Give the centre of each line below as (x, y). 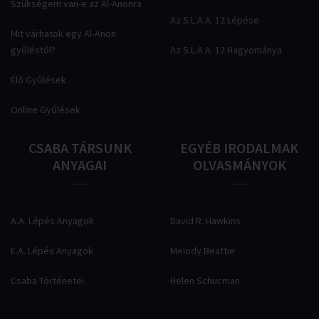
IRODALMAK (261, 148)
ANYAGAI (80, 165)
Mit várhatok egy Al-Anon (63, 33)
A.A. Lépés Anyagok (52, 221)
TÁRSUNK (101, 148)
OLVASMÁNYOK (239, 165)
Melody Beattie (203, 251)
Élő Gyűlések (38, 80)
